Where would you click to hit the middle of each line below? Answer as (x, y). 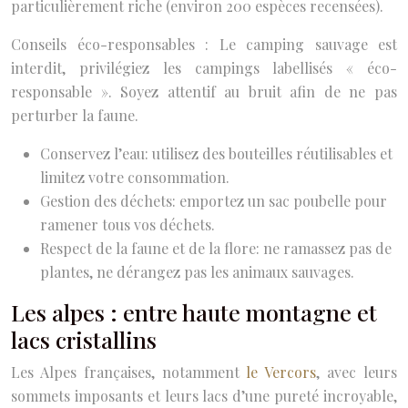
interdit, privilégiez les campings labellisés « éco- (204, 67)
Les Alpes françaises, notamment (125, 372)
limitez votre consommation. (135, 177)
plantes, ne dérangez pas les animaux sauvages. (197, 271)
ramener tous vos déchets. (127, 224)
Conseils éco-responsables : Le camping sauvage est (204, 44)
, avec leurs (357, 372)
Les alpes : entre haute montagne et (194, 311)
